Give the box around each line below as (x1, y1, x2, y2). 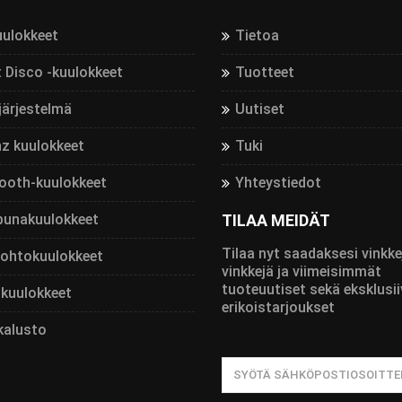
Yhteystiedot (234, 173, 321, 191)
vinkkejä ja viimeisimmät (221, 262, 381, 280)
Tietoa (234, 26, 279, 44)
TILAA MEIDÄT (221, 210, 330, 230)
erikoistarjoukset (221, 298, 335, 316)
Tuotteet (234, 63, 294, 81)
